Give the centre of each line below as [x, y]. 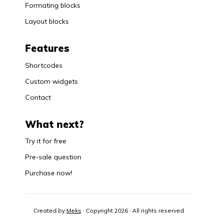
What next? [54, 124]
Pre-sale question [53, 157]
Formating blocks [53, 6]
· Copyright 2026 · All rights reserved [132, 211]
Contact [38, 97]
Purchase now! [49, 173]
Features [47, 48]
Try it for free [46, 141]
